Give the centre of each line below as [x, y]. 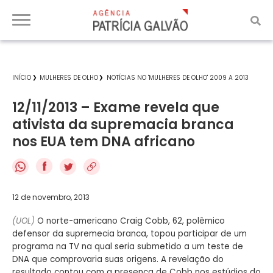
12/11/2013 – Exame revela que [116, 108]
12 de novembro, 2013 [51, 197]
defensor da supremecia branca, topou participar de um [129, 233]
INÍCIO [22, 78]
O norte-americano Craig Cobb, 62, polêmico [130, 221]
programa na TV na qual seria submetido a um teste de [128, 246]
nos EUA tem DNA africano [104, 142]
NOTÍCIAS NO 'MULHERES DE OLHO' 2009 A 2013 [178, 78]
